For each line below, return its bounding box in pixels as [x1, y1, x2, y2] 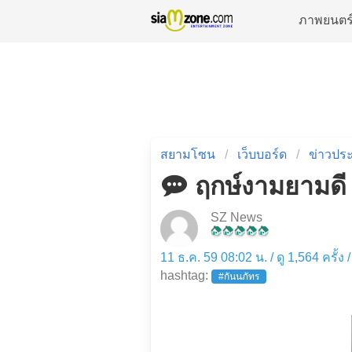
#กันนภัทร [218, 271, 259, 282]
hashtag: [160, 269, 211, 282]
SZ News [211, 211, 262, 224]
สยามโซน [160, 148, 215, 161]
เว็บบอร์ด [237, 148, 287, 161]
